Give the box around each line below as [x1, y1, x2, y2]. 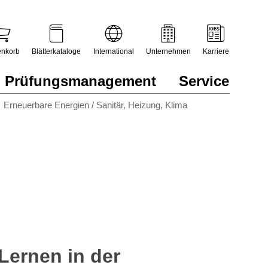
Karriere [202, 47, 229, 56]
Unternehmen [145, 47, 191, 56]
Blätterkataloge [31, 47, 81, 56]
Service [179, 73, 230, 89]
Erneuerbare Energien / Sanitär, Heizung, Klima [3, 100, 187, 110]
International [93, 47, 134, 56]
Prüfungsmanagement [5, 73, 157, 89]
